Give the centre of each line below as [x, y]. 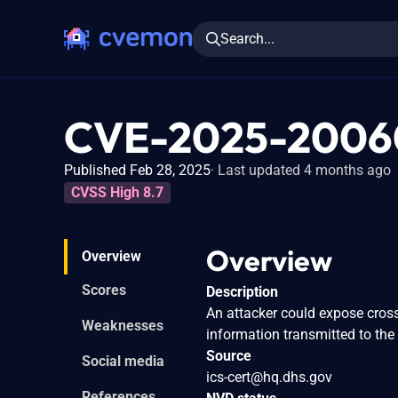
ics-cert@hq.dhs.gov [269, 377]
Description [242, 291]
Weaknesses [123, 325]
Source [229, 355]
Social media [123, 361]
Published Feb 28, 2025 [137, 170]
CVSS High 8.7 [117, 192]
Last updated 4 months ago [304, 170]
